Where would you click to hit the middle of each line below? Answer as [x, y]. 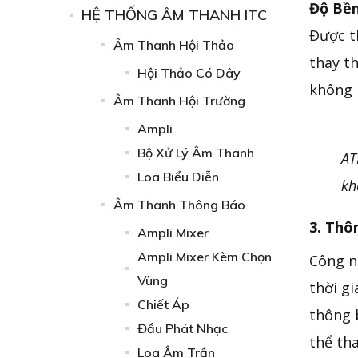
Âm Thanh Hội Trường [179, 101]
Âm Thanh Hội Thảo [174, 45]
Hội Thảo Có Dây [189, 73]
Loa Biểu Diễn [178, 177]
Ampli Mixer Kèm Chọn [205, 257]
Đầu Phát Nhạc [183, 328]
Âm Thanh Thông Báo [179, 205]
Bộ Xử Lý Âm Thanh [196, 153]
